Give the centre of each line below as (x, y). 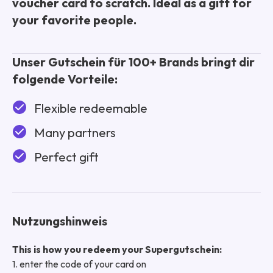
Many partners (75, 132)
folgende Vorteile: (65, 79)
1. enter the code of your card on (79, 264)
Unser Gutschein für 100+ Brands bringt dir (133, 62)
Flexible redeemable (91, 108)
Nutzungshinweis (60, 221)
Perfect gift (66, 157)
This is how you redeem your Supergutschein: (117, 249)
